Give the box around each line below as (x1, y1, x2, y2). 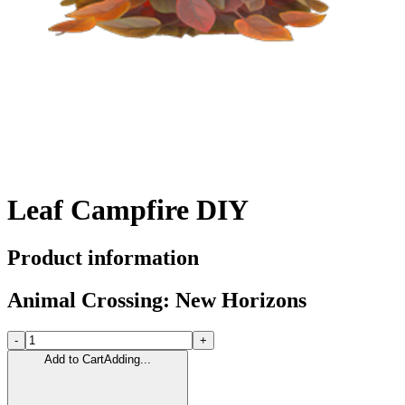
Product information (7, 246, 199, 270)
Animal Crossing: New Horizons (7, 287, 306, 312)
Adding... (104, 352, 151, 366)
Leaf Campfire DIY (7, 193, 249, 226)
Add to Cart (44, 352, 104, 366)
